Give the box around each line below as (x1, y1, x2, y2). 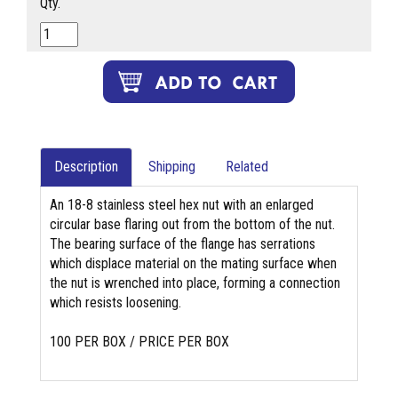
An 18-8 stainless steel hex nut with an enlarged (50, 196, 314, 214)
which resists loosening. (50, 294, 181, 312)
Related (226, 158, 268, 176)
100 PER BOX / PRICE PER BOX (50, 333, 229, 351)
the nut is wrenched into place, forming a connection (50, 275, 340, 292)
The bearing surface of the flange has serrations (50, 235, 315, 253)
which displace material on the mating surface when (50, 255, 337, 273)
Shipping (148, 158, 195, 176)
